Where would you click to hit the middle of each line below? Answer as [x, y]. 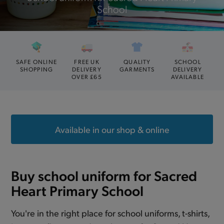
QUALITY [137, 61]
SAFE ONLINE [36, 61]
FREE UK [87, 61]
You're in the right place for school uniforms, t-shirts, [110, 212]
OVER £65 [87, 76]
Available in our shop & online [112, 129]
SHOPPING [36, 69]
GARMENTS [137, 69]
